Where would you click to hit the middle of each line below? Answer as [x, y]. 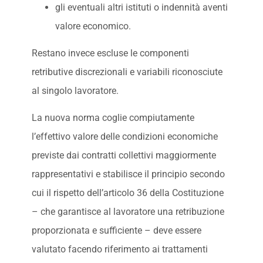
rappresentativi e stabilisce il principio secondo [128, 174]
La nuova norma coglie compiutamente [113, 118]
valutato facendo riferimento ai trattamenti [119, 249]
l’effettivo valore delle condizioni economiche [124, 137]
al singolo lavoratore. [75, 91]
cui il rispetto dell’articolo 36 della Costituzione [127, 193]
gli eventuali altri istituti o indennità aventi [141, 8]
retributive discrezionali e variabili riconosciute [127, 72]
